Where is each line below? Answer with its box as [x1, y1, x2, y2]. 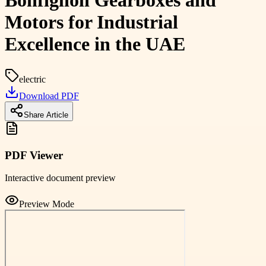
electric [19, 74, 46, 84]
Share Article [24, 110, 68, 119]
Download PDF [19, 90, 79, 101]
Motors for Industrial [5, 11, 178, 33]
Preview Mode [19, 199, 74, 210]
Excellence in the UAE [5, 33, 185, 55]
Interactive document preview [5, 173, 116, 183]
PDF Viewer [5, 148, 63, 161]
